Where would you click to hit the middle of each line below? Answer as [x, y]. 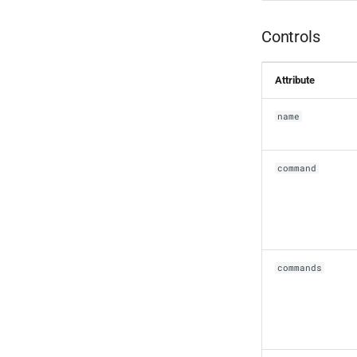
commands [300, 267]
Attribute [295, 80]
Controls [291, 36]
